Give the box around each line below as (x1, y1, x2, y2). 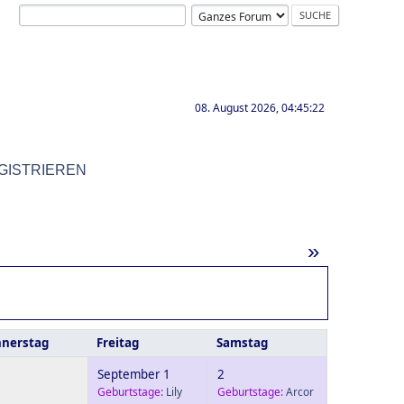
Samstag (216, 335, 268, 351)
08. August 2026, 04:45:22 (195, 100, 325, 115)
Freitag (96, 335, 139, 351)
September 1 (97, 366, 170, 382)
